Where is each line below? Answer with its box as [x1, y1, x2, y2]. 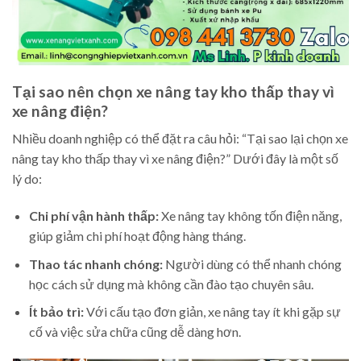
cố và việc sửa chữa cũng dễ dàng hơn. [28, 324, 241, 340]
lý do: [12, 171, 42, 187]
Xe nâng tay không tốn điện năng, [158, 207, 342, 223]
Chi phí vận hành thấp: [28, 207, 159, 223]
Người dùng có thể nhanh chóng [162, 255, 342, 272]
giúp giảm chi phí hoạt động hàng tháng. [28, 227, 246, 243]
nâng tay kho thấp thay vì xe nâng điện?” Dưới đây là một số [12, 151, 338, 167]
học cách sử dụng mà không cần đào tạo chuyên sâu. [28, 276, 313, 292]
